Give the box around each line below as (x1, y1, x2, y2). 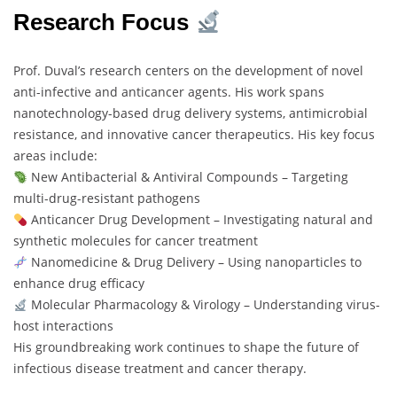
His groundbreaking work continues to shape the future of (13, 339, 359, 356)
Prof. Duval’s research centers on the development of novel (13, 62, 363, 80)
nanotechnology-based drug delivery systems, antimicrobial (13, 105, 368, 122)
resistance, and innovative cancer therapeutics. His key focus (13, 126, 375, 144)
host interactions (13, 317, 113, 335)
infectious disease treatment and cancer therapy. (13, 360, 307, 378)
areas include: (13, 147, 97, 165)
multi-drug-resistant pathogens (13, 190, 200, 207)
